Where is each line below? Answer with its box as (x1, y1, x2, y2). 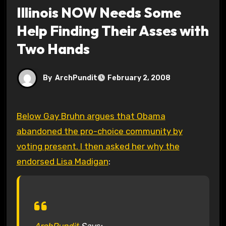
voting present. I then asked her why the (16, 141, 180, 151)
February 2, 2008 (107, 74, 171, 83)
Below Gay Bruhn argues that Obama (16, 110, 22, 121)
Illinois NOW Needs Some (16, 3, 181, 21)
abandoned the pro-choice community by (16, 126, 183, 136)
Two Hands (16, 39, 90, 58)
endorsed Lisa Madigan (16, 156, 108, 166)
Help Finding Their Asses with (16, 21, 209, 39)
